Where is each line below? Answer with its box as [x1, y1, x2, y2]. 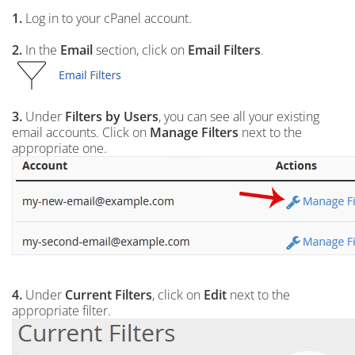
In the [22, 41, 60, 59]
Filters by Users [65, 108, 158, 125]
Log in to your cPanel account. [22, 10, 192, 27]
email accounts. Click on [12, 124, 150, 141]
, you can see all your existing [158, 108, 319, 125]
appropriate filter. [12, 302, 111, 319]
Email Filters [188, 41, 261, 59]
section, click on [93, 41, 188, 59]
